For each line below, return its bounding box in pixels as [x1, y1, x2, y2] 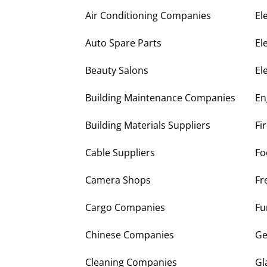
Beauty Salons [85, 64, 148, 77]
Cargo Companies [85, 201, 165, 215]
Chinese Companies [85, 228, 174, 242]
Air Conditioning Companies [85, 9, 211, 23]
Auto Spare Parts [85, 36, 162, 50]
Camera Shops [85, 173, 151, 187]
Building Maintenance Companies [85, 91, 235, 105]
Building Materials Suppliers [85, 119, 210, 132]
